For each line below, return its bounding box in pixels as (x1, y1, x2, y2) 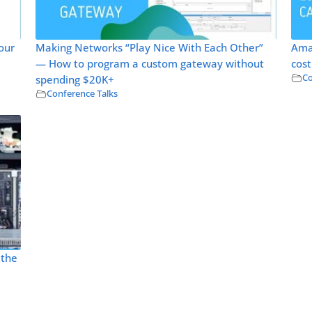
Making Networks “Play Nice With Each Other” (35, 40, 263, 55)
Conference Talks (46, 87, 118, 100)
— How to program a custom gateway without (35, 56, 264, 71)
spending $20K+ (35, 72, 114, 87)
